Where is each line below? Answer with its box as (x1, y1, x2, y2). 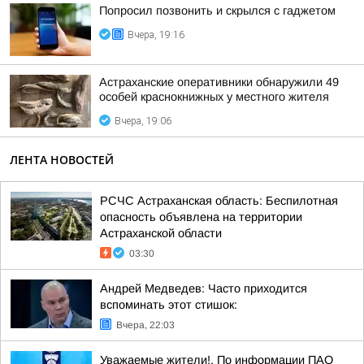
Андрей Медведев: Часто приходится (100, 282, 307, 295)
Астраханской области (100, 227, 222, 240)
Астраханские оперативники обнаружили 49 (99, 76, 339, 89)
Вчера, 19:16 (128, 29, 184, 41)
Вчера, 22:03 (116, 319, 175, 331)
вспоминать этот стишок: (100, 298, 237, 311)
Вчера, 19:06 (115, 115, 171, 127)
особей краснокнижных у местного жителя (99, 90, 329, 103)
